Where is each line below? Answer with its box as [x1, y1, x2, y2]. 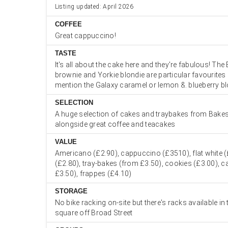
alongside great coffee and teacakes [54, 120, 176, 128]
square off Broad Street [54, 209, 133, 217]
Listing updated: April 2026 [54, 3, 134, 10]
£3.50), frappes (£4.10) [54, 169, 132, 178]
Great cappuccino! [54, 32, 116, 40]
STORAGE [54, 187, 88, 195]
